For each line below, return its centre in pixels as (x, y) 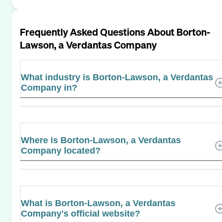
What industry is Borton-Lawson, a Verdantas (117, 77)
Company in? (49, 87)
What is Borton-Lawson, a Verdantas (98, 203)
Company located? (61, 150)
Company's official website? (81, 213)
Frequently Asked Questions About (98, 32)
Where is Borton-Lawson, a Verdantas (101, 140)
